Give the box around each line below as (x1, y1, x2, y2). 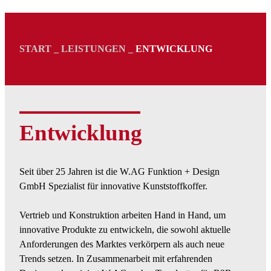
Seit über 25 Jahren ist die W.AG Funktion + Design (19, 166, 220, 177)
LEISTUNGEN (61, 44, 126, 54)
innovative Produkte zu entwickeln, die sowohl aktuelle (19, 224, 230, 235)
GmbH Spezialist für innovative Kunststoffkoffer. (19, 180, 207, 191)
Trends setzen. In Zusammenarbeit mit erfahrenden (19, 253, 212, 264)
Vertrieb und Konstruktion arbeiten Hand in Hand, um (19, 209, 226, 220)
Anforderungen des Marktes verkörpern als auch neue (19, 238, 224, 249)
